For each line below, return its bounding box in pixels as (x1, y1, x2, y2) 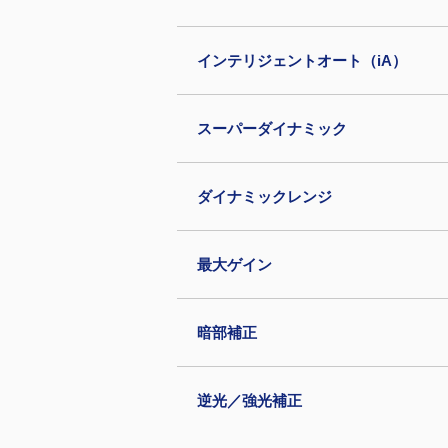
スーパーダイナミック (197, 120, 347, 137)
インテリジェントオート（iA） (197, 52, 407, 69)
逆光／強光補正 (197, 392, 302, 409)
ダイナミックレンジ (197, 188, 332, 205)
